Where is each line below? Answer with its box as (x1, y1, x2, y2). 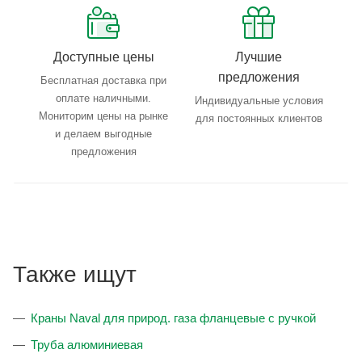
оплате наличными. (56, 92, 151, 105)
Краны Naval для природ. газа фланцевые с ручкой (31, 311, 316, 326)
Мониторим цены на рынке (39, 110, 168, 123)
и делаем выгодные (55, 128, 152, 141)
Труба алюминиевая (31, 338, 143, 352)
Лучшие (235, 50, 282, 65)
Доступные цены (53, 50, 154, 65)
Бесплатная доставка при (40, 74, 166, 87)
